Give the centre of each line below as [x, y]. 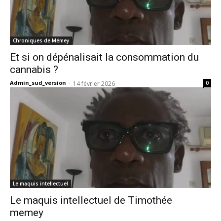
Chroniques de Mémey [41, 40]
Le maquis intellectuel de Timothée [91, 200]
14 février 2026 [94, 84]
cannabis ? [34, 70]
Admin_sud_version [38, 83]
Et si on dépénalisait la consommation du [104, 57]
